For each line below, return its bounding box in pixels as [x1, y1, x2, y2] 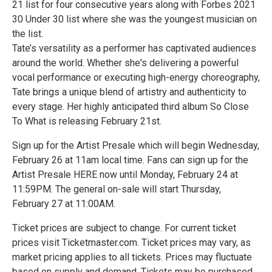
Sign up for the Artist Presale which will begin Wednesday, [12, 140, 259, 151]
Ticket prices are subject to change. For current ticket [12, 222, 236, 234]
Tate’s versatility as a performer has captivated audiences [12, 42, 256, 54]
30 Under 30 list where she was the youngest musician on [12, 13, 257, 25]
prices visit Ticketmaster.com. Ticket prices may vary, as [12, 237, 251, 248]
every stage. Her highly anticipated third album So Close [12, 101, 249, 112]
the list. [12, 28, 43, 39]
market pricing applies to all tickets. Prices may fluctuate [12, 251, 252, 263]
